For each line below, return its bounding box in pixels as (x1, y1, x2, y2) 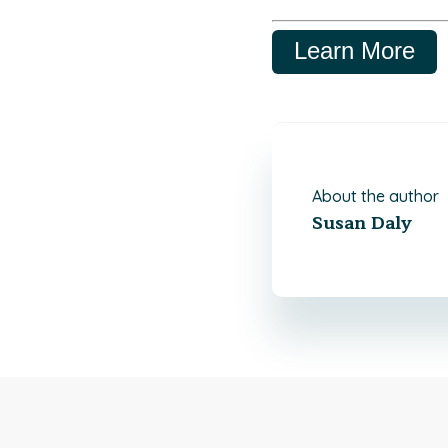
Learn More (294, 37, 415, 64)
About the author (312, 186, 439, 206)
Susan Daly (312, 208, 412, 238)
